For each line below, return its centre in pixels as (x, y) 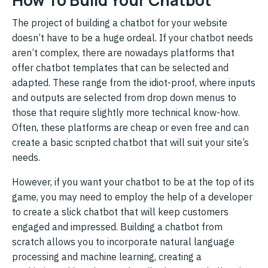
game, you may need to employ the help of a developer (132, 197)
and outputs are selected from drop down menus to (124, 97)
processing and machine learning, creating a (107, 256)
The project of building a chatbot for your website (120, 22)
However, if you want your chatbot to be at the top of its (133, 182)
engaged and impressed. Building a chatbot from (117, 226)
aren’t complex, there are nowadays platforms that (123, 52)
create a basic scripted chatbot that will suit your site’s (130, 142)
